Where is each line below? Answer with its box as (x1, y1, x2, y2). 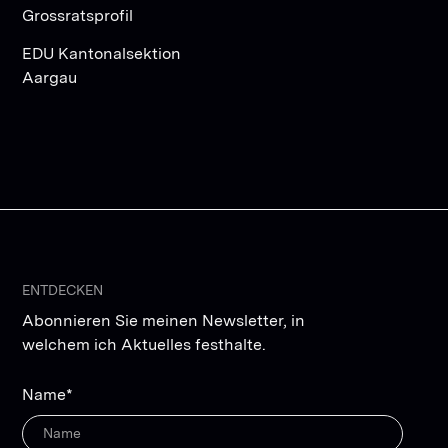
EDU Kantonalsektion (22, 43, 182, 63)
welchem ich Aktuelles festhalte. (22, 334, 267, 354)
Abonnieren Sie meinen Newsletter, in (22, 310, 306, 330)
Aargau (22, 67, 78, 87)
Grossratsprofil (22, 5, 134, 25)
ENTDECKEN (22, 281, 104, 298)
